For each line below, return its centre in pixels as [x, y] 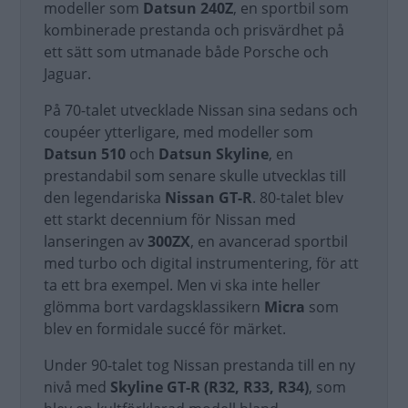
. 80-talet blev [298, 198]
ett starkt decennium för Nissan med [170, 219]
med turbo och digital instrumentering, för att [201, 263]
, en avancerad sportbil [269, 241]
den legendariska [104, 198]
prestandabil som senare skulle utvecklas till [195, 176]
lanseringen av [96, 241]
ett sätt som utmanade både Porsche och [186, 52]
